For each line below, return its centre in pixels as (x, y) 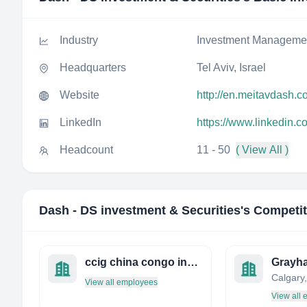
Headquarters (93, 67)
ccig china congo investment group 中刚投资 (193, 262)
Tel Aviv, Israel (231, 67)
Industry (79, 40)
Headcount (86, 150)
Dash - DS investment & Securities (140, 210)
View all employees (121, 282)
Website (79, 95)
